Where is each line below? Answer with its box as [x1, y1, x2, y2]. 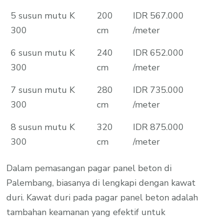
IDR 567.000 [132, 9, 184, 22]
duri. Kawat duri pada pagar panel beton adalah [6, 191, 198, 203]
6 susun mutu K [10, 46, 75, 59]
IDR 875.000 [132, 121, 184, 133]
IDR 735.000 [132, 84, 184, 96]
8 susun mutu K [10, 121, 75, 133]
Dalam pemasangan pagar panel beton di [6, 162, 172, 174]
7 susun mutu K [10, 84, 75, 96]
